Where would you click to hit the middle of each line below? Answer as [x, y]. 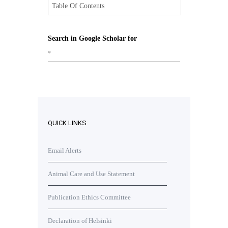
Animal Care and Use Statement [91, 174]
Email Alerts [65, 150]
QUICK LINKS [67, 123]
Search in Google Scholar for [92, 38]
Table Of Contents [78, 6]
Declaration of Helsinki [80, 221]
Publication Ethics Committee [89, 197]
